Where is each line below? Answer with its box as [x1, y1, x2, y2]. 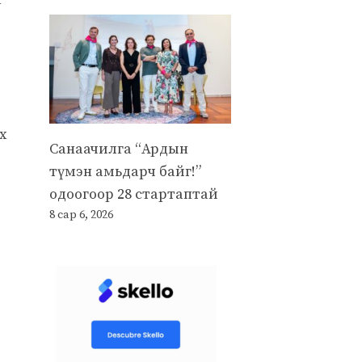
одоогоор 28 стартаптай [49, 184, 218, 204]
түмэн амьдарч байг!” [49, 162, 201, 181]
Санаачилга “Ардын [49, 139, 188, 158]
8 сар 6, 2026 [49, 207, 113, 222]
